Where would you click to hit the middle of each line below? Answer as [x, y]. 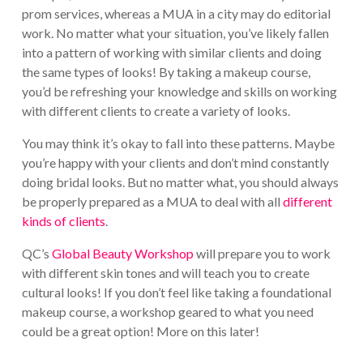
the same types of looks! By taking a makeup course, [166, 71]
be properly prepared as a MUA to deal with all [152, 201]
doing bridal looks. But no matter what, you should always [180, 181]
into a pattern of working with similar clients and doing [171, 52]
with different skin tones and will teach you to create [165, 272]
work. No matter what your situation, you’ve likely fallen [175, 32]
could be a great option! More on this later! [140, 331]
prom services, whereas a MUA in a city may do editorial [176, 13]
